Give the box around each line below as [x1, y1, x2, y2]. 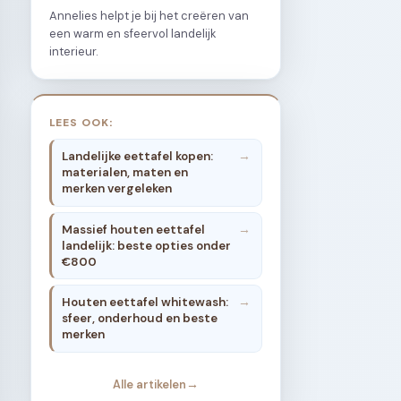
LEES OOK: [49, 115, 115, 128]
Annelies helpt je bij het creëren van [49, 7, 249, 23]
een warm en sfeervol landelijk [49, 25, 217, 41]
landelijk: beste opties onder [62, 237, 232, 253]
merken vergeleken [62, 181, 173, 197]
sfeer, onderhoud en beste [62, 310, 218, 326]
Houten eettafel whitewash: [62, 294, 229, 310]
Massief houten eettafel [62, 221, 206, 237]
